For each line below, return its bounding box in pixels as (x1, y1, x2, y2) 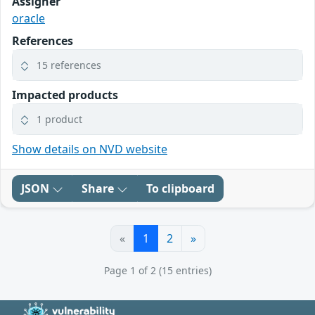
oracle (12, 10, 45, 26)
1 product (37, 112, 82, 126)
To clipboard (146, 180, 214, 196)
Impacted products (12, 86, 118, 103)
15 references (37, 58, 101, 72)
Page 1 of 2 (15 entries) (103, 263, 212, 277)
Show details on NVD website (12, 141, 167, 157)
